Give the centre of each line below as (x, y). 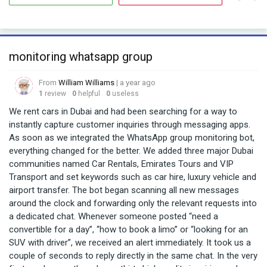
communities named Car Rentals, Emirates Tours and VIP (121, 164)
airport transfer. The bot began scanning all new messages (124, 190)
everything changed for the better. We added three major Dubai (131, 151)
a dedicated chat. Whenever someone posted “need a (114, 216)
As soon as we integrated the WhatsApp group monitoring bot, (132, 138)
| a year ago (135, 83)
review (55, 94)
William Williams (86, 83)
